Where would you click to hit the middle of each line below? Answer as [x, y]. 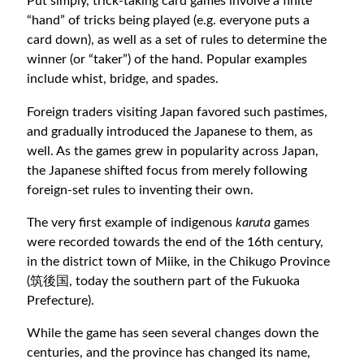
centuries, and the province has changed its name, [169, 353]
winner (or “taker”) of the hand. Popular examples [167, 60]
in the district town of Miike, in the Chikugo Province [179, 262]
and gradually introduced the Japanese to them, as [170, 131]
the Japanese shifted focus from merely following [167, 170]
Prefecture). [61, 301]
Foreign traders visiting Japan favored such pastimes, [178, 112]
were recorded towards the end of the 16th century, [175, 243]
